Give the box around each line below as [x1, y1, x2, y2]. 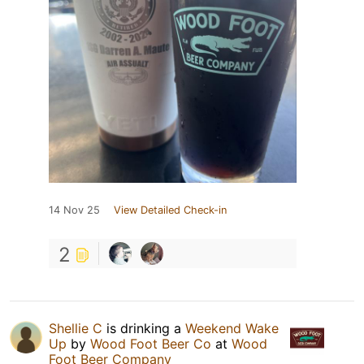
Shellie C [49, 320, 102, 337]
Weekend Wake [185, 320, 279, 337]
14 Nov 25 [49, 204, 100, 217]
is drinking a [102, 320, 185, 337]
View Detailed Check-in [114, 204, 227, 217]
